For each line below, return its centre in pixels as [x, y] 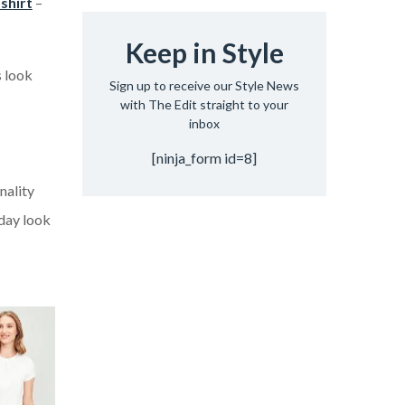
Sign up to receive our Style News [204, 86]
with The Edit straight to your [204, 105]
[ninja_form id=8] [204, 158]
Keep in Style [204, 52]
